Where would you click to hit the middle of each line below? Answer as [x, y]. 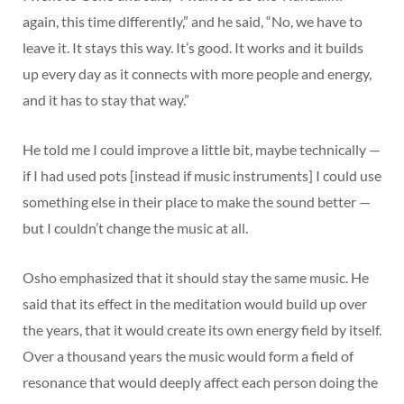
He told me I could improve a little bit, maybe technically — [202, 149]
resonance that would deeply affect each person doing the [200, 381]
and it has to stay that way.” [106, 99]
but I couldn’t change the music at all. [135, 227]
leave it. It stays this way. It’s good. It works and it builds [193, 47]
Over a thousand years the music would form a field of [188, 355]
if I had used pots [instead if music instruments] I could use [202, 175]
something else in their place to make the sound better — [197, 201]
